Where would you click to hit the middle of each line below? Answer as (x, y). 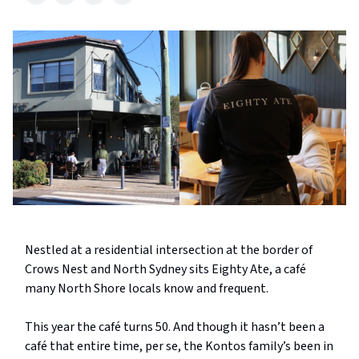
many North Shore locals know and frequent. (147, 289)
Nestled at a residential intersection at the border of (169, 250)
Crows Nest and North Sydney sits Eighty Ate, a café (165, 270)
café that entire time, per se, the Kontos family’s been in (179, 347)
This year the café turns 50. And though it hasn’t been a (175, 327)
